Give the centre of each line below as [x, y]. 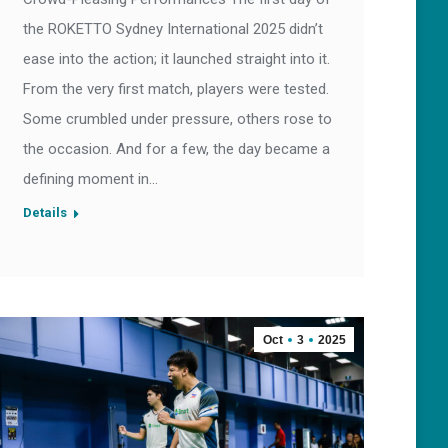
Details [45, 213]
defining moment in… [90, 179]
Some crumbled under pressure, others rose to [177, 119]
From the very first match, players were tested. [176, 89]
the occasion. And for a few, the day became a [176, 149]
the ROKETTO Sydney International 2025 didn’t [173, 29]
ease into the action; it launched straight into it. [176, 59]
